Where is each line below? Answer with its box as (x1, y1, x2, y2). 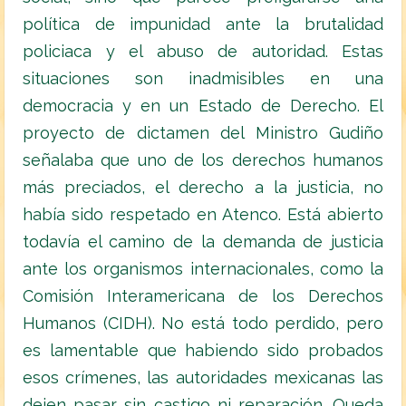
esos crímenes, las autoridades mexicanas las (23, 368, 383, 388)
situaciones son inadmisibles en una (23, 69, 383, 89)
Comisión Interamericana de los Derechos (23, 286, 383, 306)
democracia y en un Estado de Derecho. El (23, 96, 383, 116)
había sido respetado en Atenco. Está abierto (23, 205, 383, 225)
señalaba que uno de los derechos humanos (23, 150, 383, 170)
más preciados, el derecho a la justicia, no (23, 178, 383, 198)
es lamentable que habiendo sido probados (23, 341, 383, 361)
